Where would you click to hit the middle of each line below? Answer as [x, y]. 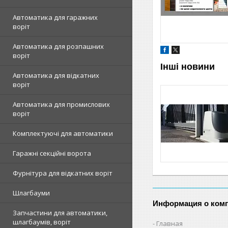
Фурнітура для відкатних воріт [63, 173]
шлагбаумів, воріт [42, 222]
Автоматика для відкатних [56, 76]
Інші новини [188, 66]
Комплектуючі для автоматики [63, 134]
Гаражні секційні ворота [52, 153]
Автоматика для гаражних [55, 18]
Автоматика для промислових [61, 105]
